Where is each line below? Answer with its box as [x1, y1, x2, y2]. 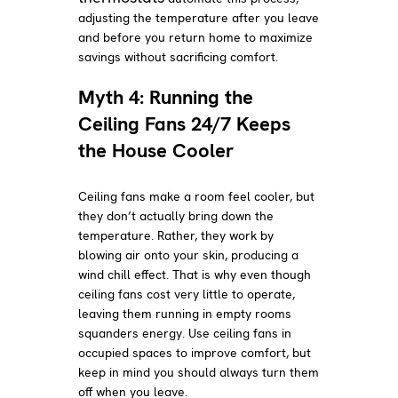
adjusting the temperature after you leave [78, 9, 320, 26]
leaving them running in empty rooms [78, 305, 292, 322]
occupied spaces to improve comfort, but [78, 344, 312, 361]
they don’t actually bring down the [78, 207, 275, 224]
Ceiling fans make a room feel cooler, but [78, 187, 315, 204]
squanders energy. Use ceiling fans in [78, 324, 292, 341]
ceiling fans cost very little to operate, [78, 285, 296, 302]
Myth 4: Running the [78, 84, 254, 110]
